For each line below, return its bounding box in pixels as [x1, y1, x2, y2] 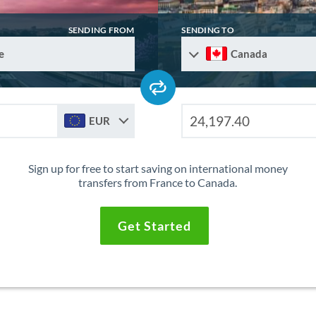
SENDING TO [181, 25, 234, 36]
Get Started [117, 218, 191, 234]
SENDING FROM [68, 25, 135, 36]
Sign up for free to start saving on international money [28, 162, 288, 176]
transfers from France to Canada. [78, 176, 238, 190]
